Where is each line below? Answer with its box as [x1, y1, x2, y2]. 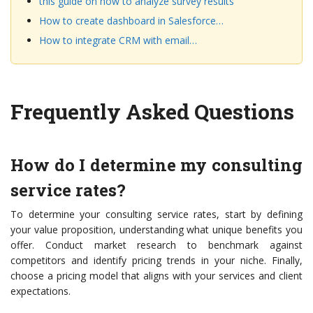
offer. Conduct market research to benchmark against [10, 238, 303, 252]
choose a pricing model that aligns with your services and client [10, 269, 303, 283]
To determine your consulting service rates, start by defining [10, 208, 303, 221]
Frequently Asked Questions [10, 98, 294, 126]
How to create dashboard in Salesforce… [39, 14, 224, 28]
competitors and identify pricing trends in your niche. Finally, [10, 254, 303, 268]
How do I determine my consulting [10, 154, 303, 177]
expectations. [10, 284, 71, 298]
